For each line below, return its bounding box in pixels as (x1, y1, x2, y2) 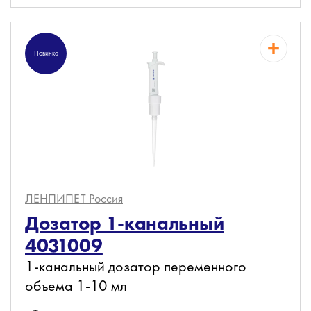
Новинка (33, 49, 58, 58)
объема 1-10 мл (25, 276, 127, 296)
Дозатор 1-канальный (25, 211, 224, 235)
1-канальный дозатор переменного (25, 256, 246, 276)
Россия (89, 190, 123, 206)
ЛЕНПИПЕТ (25, 190, 89, 206)
